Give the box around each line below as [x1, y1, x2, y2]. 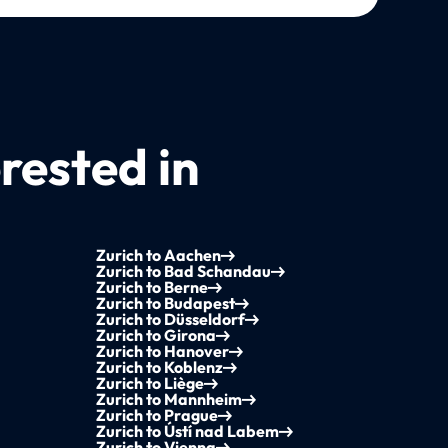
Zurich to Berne [95, 277, 208, 298]
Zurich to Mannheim [95, 389, 242, 410]
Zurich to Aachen [95, 245, 221, 266]
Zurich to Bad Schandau [95, 261, 271, 282]
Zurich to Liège [95, 373, 204, 394]
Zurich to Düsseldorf [95, 309, 245, 330]
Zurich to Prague [95, 405, 218, 426]
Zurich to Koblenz [95, 357, 223, 378]
